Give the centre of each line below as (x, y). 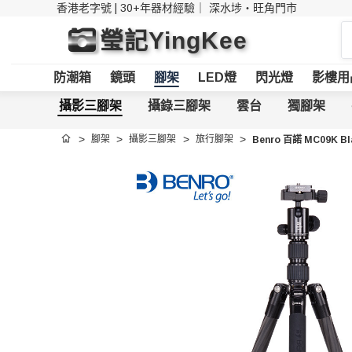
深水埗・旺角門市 (253, 8)
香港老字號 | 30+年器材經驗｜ (133, 8)
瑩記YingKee (174, 40)
